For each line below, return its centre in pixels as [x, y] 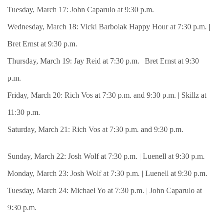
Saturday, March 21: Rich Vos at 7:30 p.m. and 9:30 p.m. [95, 129]
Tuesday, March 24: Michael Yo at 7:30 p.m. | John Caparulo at [105, 190]
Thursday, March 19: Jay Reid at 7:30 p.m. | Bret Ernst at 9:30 [103, 61]
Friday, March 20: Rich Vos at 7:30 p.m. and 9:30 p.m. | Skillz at [107, 95]
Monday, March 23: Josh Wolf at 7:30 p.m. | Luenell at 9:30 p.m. [107, 173]
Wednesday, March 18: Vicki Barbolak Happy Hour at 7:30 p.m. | [109, 27]
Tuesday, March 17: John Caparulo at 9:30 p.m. [81, 10]
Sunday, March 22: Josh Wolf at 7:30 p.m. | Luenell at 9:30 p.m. [106, 156]
